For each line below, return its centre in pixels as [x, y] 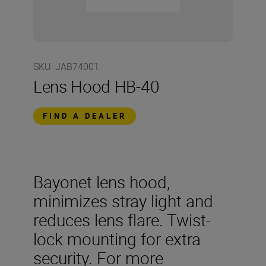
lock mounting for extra [117, 239]
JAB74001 [77, 66]
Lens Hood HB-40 [96, 86]
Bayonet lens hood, [102, 182]
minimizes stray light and [123, 201]
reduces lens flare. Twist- [122, 220]
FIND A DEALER [85, 116]
